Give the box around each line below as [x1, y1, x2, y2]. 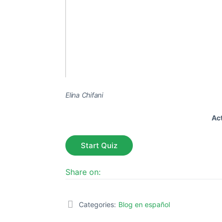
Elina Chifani [65, 91, 103, 100]
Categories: [79, 200, 116, 209]
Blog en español [118, 200, 170, 209]
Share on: [65, 167, 101, 177]
